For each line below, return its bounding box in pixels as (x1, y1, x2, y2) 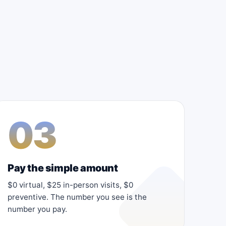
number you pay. (8, 204, 67, 214)
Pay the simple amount (8, 161, 118, 174)
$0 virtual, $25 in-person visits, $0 (8, 180, 133, 190)
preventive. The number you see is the (8, 192, 147, 202)
